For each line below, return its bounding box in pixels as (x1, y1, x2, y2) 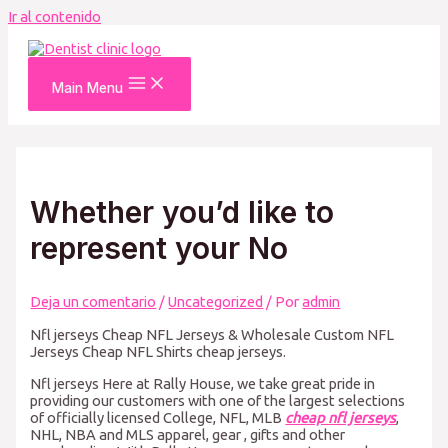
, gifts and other (244, 425, 346, 443)
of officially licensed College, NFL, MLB (30, 408, 286, 426)
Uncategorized (168, 292, 264, 310)
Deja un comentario (30, 292, 157, 310)
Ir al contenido (8, 8, 101, 25)
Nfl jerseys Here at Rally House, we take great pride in (30, 374, 376, 392)
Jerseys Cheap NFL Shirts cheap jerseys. (30, 343, 287, 361)
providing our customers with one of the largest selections (30, 391, 406, 409)
